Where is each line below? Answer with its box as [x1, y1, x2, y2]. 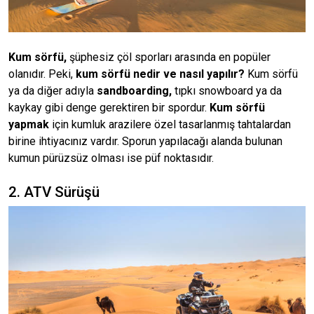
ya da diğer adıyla [8, 84, 97, 97]
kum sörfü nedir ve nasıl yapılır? [76, 67, 245, 81]
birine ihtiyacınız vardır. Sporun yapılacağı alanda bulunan [8, 135, 282, 148]
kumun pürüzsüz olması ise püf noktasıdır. [8, 151, 214, 165]
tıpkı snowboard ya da [175, 84, 282, 97]
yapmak [8, 118, 49, 131]
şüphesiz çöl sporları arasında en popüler [67, 50, 271, 64]
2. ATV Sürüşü [8, 184, 100, 200]
